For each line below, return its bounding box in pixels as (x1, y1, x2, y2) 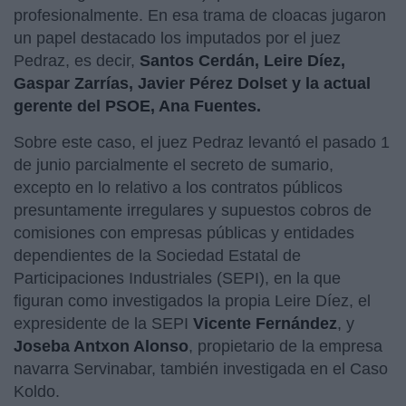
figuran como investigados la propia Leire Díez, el (14, 291, 371, 310)
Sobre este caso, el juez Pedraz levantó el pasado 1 (14, 132, 390, 151)
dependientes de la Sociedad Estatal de (14, 246, 301, 265)
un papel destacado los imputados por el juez (14, 28, 341, 47)
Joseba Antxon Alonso (14, 336, 188, 355)
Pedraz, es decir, (14, 51, 140, 70)
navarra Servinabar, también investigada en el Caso (14, 359, 388, 378)
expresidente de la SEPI (14, 314, 193, 333)
